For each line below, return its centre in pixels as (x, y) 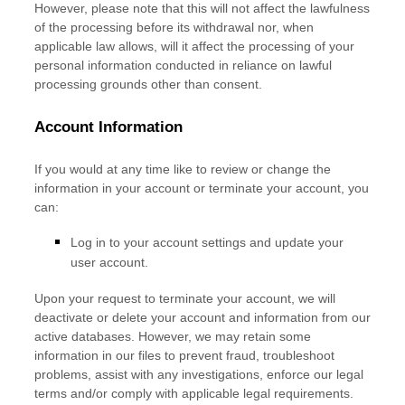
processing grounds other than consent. (148, 84)
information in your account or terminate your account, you (202, 188)
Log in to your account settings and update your (207, 242)
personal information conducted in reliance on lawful (183, 65)
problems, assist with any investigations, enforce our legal (199, 374)
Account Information (108, 127)
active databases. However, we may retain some (173, 336)
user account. (109, 264)
